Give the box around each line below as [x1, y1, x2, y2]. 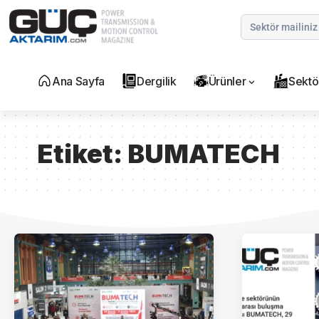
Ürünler [208, 74, 246, 89]
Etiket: [37, 138, 127, 170]
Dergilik [137, 74, 177, 89]
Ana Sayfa [52, 74, 105, 89]
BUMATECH [127, 138, 280, 170]
